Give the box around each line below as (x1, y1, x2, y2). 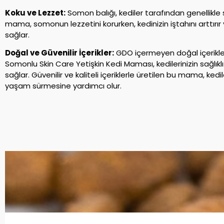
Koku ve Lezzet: (5, 7, 65, 18)
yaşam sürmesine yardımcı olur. (5, 80, 121, 91)
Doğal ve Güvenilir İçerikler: (5, 47, 114, 58)
